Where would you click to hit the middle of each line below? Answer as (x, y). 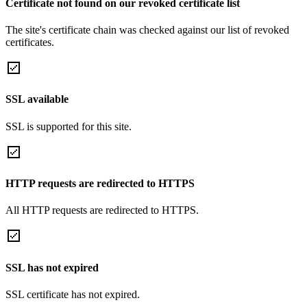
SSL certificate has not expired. (73, 294)
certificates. (30, 42)
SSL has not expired (52, 267)
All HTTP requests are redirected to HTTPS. (102, 210)
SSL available (37, 99)
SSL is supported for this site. (69, 126)
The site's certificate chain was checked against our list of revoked (147, 30)
